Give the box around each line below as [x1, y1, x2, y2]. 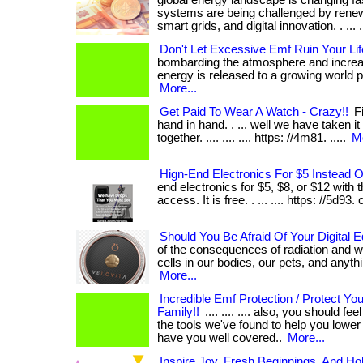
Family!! [157, 305, 199, 318]
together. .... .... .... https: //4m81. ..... [157, 131, 349, 144]
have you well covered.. [157, 331, 285, 344]
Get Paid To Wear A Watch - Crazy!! [160, 105, 348, 118]
